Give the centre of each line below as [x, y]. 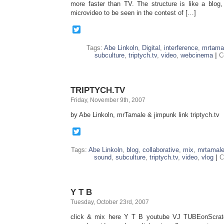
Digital [151, 48]
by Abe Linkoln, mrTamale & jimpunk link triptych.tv [145, 115]
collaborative [160, 150]
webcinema [197, 55]
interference [181, 48]
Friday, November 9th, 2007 [108, 100]
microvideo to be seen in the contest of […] [133, 13]
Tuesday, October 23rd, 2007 [110, 202]
